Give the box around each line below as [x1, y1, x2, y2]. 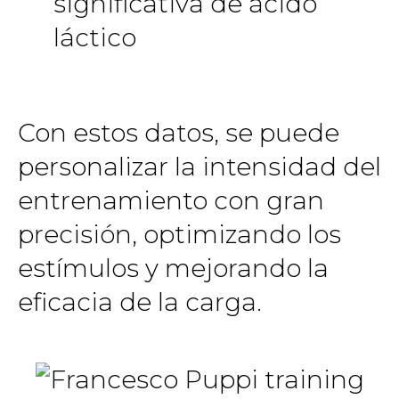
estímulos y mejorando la [18, 253, 329, 284]
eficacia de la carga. [18, 287, 262, 318]
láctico [53, 21, 136, 53]
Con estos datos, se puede [18, 118, 339, 149]
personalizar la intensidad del [18, 151, 381, 183]
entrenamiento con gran [18, 185, 324, 216]
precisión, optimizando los [18, 219, 341, 250]
